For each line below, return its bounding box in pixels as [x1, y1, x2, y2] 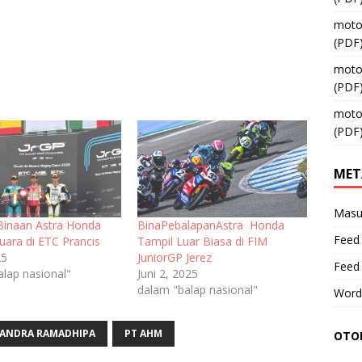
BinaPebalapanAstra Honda [137, 217, 284, 233]
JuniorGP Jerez [137, 249, 212, 265]
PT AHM [124, 326, 162, 340]
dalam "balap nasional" [137, 281, 258, 297]
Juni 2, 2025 [137, 265, 198, 281]
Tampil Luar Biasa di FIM [137, 233, 267, 249]
